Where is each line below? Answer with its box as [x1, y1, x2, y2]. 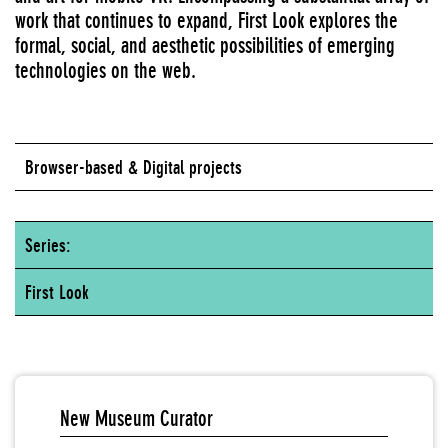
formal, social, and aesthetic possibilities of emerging [15, 33, 395, 59]
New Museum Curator [60, 406, 213, 432]
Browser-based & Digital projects [25, 156, 242, 179]
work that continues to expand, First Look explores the [15, 8, 398, 34]
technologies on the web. [15, 58, 196, 84]
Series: [25, 234, 71, 257]
